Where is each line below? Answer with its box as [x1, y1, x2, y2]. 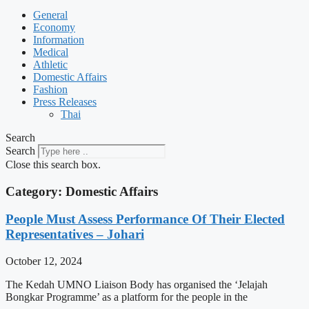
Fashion [33, 83, 68, 95]
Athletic [33, 59, 68, 70]
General [33, 9, 68, 21]
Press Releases [33, 96, 97, 108]
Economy [33, 21, 75, 33]
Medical [33, 46, 68, 58]
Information [33, 34, 84, 46]
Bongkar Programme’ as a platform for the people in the [6, 291, 248, 303]
